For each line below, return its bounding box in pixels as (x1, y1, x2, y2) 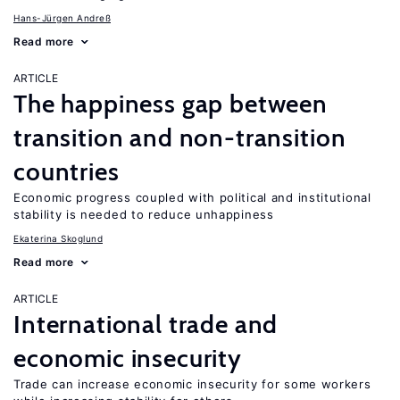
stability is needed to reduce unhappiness (13, 207, 274, 221)
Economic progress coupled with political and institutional (13, 190, 371, 204)
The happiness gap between (13, 88, 328, 119)
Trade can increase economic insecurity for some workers (13, 377, 371, 391)
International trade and (13, 309, 279, 339)
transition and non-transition (13, 122, 346, 153)
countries (13, 156, 120, 187)
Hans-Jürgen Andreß (13, 12, 111, 23)
